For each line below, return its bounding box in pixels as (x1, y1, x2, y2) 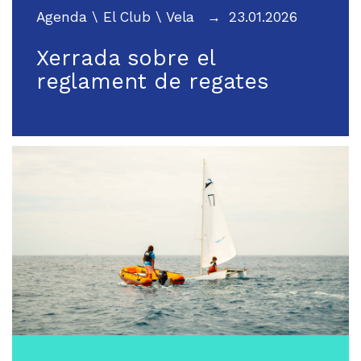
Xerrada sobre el (36, 44, 215, 71)
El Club (103, 8, 151, 25)
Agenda (36, 8, 87, 25)
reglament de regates (36, 68, 268, 94)
